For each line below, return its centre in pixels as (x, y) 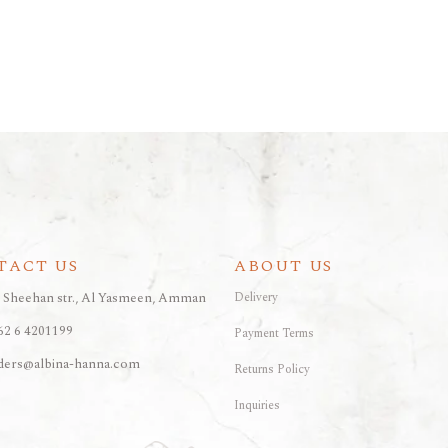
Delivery (256, 297)
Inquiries (257, 405)
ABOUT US (284, 265)
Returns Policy (272, 369)
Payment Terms (274, 333)
